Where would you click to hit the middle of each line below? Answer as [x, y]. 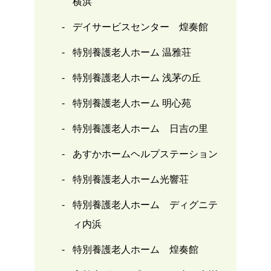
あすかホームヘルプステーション [145, 154]
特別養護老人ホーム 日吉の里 [140, 129]
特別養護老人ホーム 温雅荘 [132, 53]
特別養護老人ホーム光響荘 [130, 180]
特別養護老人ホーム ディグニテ [145, 205]
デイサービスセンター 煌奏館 [140, 27]
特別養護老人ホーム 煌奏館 [135, 250]
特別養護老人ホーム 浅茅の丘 [136, 78]
